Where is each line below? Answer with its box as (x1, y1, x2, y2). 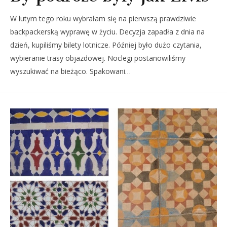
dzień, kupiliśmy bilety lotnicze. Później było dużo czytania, (10, 40, 202, 50)
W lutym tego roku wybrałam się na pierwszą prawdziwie (10, 14, 196, 24)
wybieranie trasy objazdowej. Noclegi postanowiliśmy (10, 53, 185, 63)
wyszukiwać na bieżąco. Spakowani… (10, 66, 131, 77)
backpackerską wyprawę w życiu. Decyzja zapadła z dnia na (10, 27, 205, 37)
